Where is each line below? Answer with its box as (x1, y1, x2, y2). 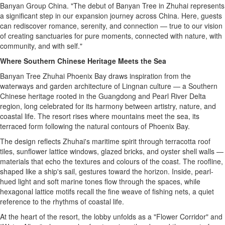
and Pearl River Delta (136, 91, 206, 101)
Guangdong (98, 91, 136, 101)
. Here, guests (177, 11, 222, 21)
